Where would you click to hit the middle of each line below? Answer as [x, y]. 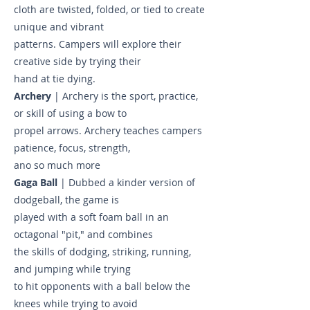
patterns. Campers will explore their [98, 44]
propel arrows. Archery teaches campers [108, 130]
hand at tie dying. [55, 79]
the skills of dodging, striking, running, [102, 252]
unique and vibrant [59, 27]
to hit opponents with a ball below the [102, 286]
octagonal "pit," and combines [83, 234]
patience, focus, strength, [72, 148]
